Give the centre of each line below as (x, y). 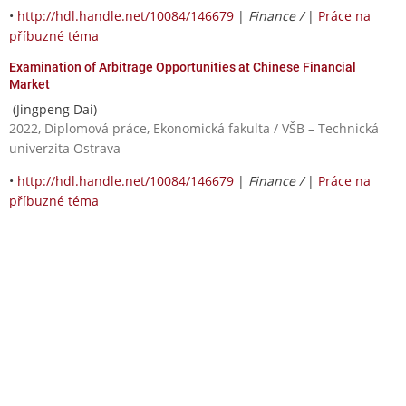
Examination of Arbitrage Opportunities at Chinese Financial (183, 67)
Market (29, 84)
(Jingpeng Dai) (53, 109)
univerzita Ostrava (65, 148)
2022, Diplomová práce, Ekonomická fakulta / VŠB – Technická (194, 128)
